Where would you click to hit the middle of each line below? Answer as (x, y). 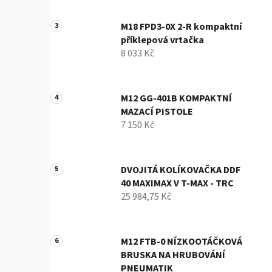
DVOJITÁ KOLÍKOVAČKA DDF (181, 170)
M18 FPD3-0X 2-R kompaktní (181, 27)
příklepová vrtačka (162, 40)
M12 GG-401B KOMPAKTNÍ (176, 99)
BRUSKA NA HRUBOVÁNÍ (173, 255)
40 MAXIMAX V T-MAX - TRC (177, 184)
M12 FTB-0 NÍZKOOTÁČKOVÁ (182, 242)
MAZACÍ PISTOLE (157, 112)
